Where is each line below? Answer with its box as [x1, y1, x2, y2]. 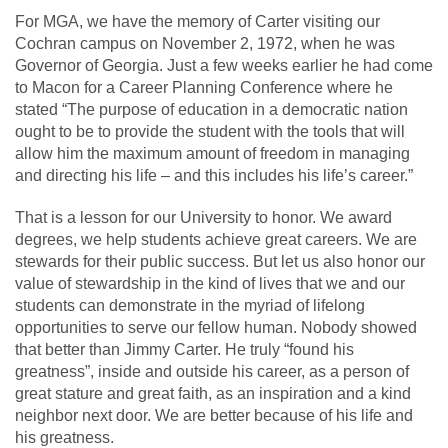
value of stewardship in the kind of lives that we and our [15, 274, 405, 292]
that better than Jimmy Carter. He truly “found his [15, 340, 354, 358]
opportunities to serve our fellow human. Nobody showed [15, 318, 417, 336]
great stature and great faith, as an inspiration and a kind [15, 384, 411, 402]
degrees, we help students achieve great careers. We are [15, 230, 417, 248]
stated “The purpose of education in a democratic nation [15, 100, 408, 118]
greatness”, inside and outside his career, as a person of [15, 362, 409, 380]
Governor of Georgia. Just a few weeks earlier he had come [15, 56, 433, 74]
